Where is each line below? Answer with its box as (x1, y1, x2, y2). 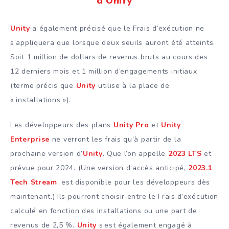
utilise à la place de (96, 80, 170, 90)
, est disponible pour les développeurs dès (57, 177, 211, 187)
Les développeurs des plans (10, 120, 113, 130)
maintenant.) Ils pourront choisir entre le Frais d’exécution (10, 191, 219, 201)
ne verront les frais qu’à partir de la (50, 134, 181, 144)
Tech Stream (10, 177, 57, 187)
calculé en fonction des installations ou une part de (10, 205, 197, 216)
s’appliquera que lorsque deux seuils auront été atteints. (10, 37, 215, 48)
